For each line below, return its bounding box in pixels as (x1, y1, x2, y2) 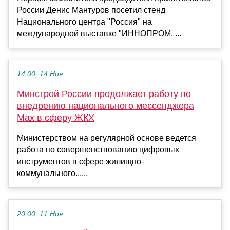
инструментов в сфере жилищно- (17, 157, 144, 166)
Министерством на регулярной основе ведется (17, 133, 196, 142)
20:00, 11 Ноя (17, 209, 63, 218)
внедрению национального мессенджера (17, 100, 194, 111)
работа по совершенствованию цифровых (17, 145, 179, 154)
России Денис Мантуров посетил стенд (17, 5, 165, 14)
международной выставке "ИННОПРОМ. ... (17, 29, 181, 38)
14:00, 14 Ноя (17, 70, 63, 78)
